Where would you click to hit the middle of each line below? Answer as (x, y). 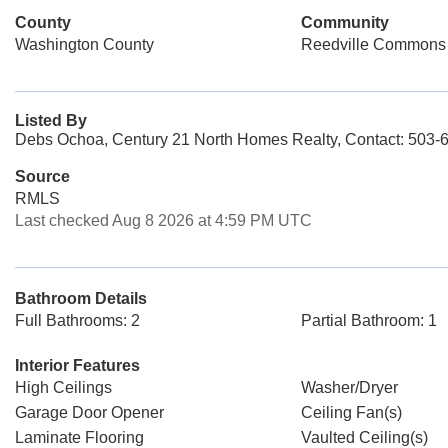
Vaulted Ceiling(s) (364, 437)
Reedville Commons (373, 44)
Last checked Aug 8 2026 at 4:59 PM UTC (163, 220)
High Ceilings (63, 387)
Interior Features (77, 365)
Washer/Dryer (349, 387)
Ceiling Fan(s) (351, 412)
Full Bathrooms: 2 (77, 320)
